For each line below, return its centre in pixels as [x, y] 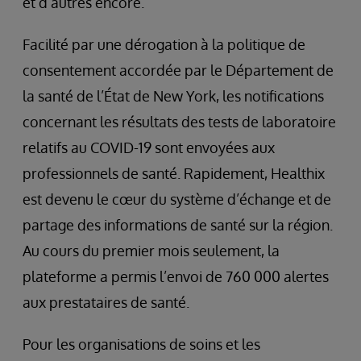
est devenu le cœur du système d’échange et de [177, 199]
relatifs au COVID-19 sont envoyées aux [149, 147]
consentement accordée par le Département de [178, 70]
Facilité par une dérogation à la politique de [164, 44]
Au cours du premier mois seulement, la [151, 251]
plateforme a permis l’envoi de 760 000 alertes [176, 276]
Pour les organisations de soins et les [141, 344]
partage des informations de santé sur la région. [178, 225]
